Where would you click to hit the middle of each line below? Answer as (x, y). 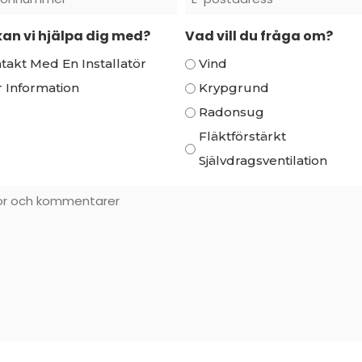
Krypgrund (234, 88)
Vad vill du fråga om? (259, 36)
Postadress (223, 21)
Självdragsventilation (263, 160)
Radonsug (232, 112)
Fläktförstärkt (243, 136)
